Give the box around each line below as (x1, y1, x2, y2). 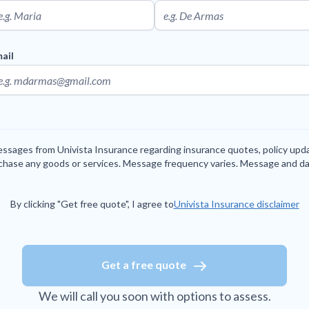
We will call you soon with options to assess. (38, 288, 271, 304)
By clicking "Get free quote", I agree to (10, 198, 174, 210)
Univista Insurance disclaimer (173, 198, 299, 210)
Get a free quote (101, 258, 186, 272)
